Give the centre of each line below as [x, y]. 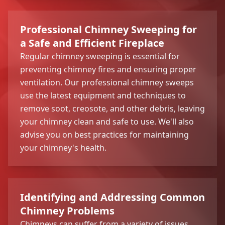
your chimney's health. [63, 147]
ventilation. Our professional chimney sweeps [107, 82]
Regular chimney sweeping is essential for [100, 56]
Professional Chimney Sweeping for [108, 29]
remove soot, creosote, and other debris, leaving [113, 108]
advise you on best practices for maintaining [104, 134]
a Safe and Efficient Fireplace [92, 43]
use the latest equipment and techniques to [103, 95]
